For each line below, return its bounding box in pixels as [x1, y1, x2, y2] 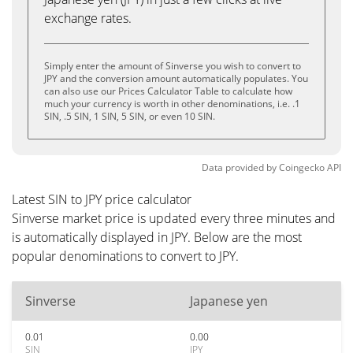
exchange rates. [44, 9, 132, 27]
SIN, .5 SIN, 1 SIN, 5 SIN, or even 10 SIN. [44, 110, 215, 123]
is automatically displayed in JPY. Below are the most [12, 229, 302, 246]
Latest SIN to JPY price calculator [12, 191, 191, 208]
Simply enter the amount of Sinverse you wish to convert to [44, 59, 301, 72]
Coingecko [279, 161, 325, 174]
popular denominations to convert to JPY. [12, 247, 239, 265]
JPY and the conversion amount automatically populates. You [44, 72, 308, 85]
